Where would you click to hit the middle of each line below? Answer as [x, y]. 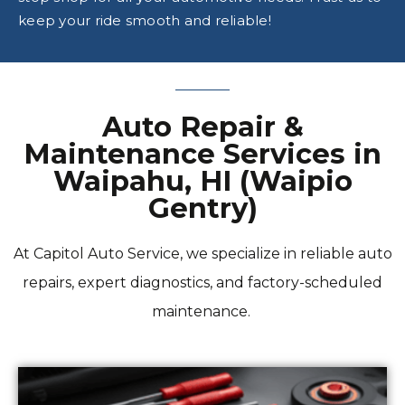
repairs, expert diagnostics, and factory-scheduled [202, 283]
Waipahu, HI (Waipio [202, 181]
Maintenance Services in [202, 154]
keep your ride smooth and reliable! [145, 21]
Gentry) [202, 208]
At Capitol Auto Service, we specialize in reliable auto [202, 254]
